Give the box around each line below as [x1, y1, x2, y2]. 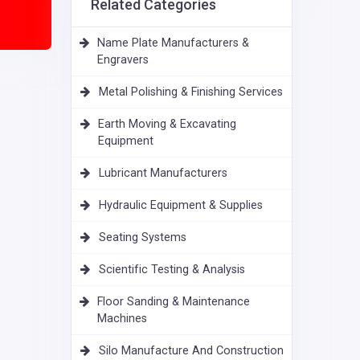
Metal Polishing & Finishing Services [99, 85, 283, 100]
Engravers [97, 53, 149, 67]
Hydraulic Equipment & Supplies [99, 198, 263, 213]
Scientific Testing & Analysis [99, 263, 245, 277]
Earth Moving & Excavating [98, 117, 237, 132]
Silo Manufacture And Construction [99, 344, 284, 358]
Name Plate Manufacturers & [97, 36, 250, 51]
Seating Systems [99, 231, 186, 245]
